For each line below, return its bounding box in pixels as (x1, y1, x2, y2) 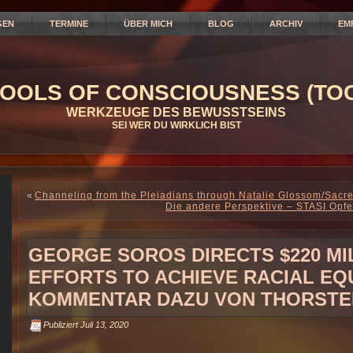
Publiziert (43, 319, 78, 329)
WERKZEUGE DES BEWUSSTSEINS (66, 106, 286, 119)
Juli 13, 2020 (80, 319, 128, 329)
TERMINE (50, 19, 88, 28)
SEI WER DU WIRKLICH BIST (111, 120, 241, 131)
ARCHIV (269, 19, 303, 28)
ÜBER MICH (124, 19, 173, 28)
